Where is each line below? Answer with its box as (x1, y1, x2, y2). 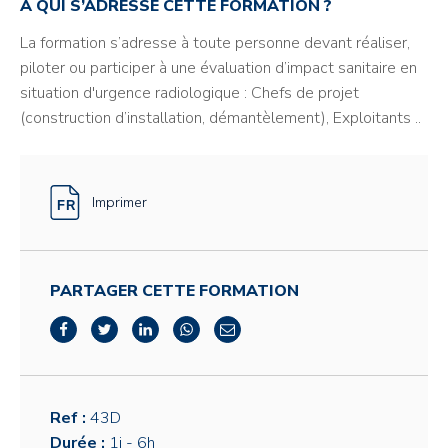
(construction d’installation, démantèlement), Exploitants (20, 106, 415, 129)
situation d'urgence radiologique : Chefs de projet (20, 81, 359, 104)
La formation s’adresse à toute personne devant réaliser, (20, 31, 410, 54)
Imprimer (92, 192, 147, 213)
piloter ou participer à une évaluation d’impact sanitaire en (20, 56, 417, 79)
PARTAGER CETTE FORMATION (50, 279, 299, 302)
